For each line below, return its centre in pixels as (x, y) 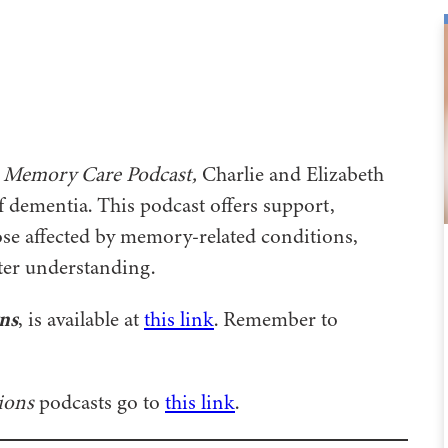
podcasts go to (99, 402)
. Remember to (276, 319)
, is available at (81, 319)
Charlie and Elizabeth (290, 174)
